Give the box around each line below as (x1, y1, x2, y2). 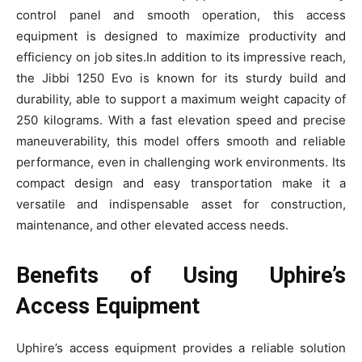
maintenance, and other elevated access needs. (16, 217, 288, 233)
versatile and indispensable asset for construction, (16, 196, 346, 212)
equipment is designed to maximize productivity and (16, 27, 346, 44)
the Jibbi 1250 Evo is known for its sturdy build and (16, 69, 346, 86)
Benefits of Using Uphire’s (16, 262, 346, 288)
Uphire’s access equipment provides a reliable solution (16, 339, 346, 356)
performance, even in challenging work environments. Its (16, 154, 346, 170)
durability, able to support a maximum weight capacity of (16, 90, 346, 107)
